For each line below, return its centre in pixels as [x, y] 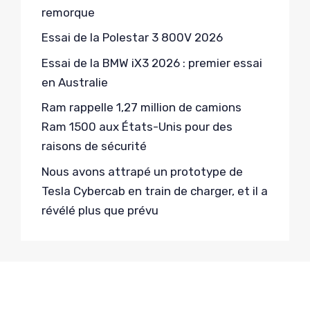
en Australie [75, 82]
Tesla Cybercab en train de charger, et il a [155, 191]
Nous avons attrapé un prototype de [142, 171]
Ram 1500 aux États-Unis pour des [137, 127]
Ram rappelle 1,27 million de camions [142, 108]
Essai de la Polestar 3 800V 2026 [132, 38]
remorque [68, 12]
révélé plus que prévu [100, 210]
